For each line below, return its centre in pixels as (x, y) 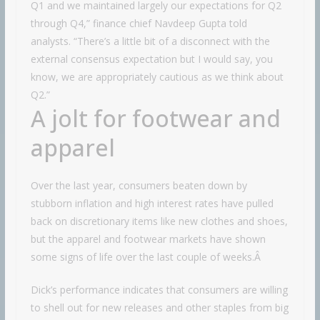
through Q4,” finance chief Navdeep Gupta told (139, 24)
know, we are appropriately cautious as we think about (157, 77)
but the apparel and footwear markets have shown (148, 239)
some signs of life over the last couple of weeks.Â (147, 257)
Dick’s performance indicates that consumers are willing (159, 290)
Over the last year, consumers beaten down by (139, 186)
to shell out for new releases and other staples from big (159, 308)
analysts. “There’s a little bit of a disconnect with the (150, 41)
